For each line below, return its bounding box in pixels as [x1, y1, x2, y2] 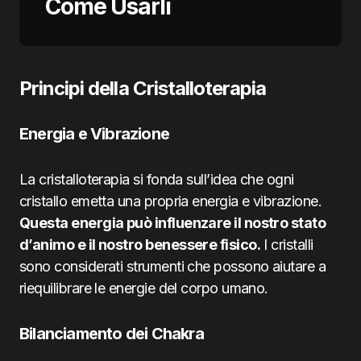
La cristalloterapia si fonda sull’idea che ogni [19, 171, 294, 188]
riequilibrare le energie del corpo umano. [19, 280, 268, 297]
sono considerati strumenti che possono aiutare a [19, 258, 326, 275]
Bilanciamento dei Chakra [19, 324, 204, 343]
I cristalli [260, 236, 313, 253]
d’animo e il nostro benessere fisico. [19, 236, 261, 253]
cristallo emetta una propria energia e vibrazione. [19, 193, 322, 210]
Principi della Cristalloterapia [19, 77, 267, 100]
